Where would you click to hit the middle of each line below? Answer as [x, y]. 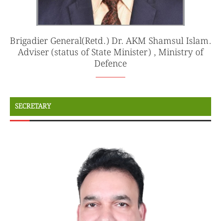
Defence [110, 64]
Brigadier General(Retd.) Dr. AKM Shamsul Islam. [110, 41]
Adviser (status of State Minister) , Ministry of [110, 52]
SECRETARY [33, 106]
